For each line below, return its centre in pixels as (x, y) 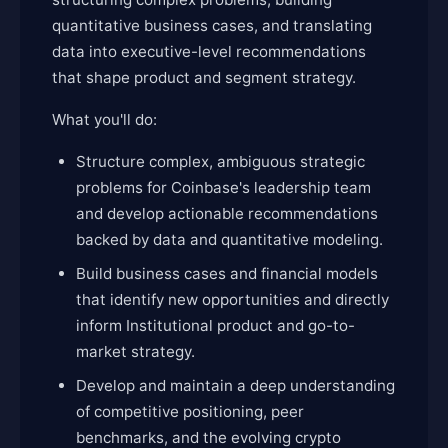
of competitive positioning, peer (190, 411)
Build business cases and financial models (227, 273)
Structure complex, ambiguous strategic (220, 161)
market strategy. (135, 351)
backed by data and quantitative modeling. (229, 239)
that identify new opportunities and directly (232, 299)
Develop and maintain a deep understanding (235, 385)
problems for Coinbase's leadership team (223, 187)
